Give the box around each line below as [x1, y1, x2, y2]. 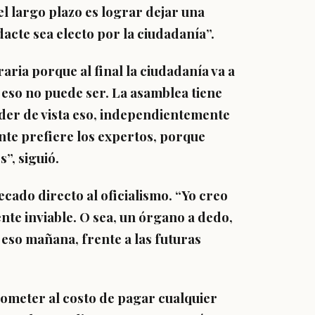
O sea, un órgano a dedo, [79, 208, 233, 226]
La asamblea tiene [109, 84, 222, 101]
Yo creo [181, 186, 228, 204]
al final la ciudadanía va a [80, 62, 235, 79]
